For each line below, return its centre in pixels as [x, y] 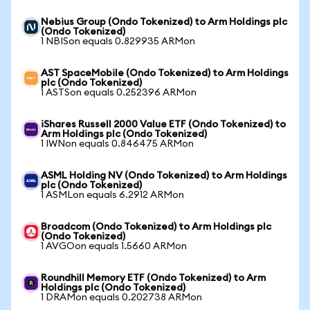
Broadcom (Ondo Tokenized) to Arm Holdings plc [156, 227]
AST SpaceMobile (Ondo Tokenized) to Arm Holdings [165, 73]
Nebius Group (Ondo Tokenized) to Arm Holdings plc [164, 22]
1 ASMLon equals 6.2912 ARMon [112, 195]
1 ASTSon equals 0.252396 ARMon [119, 93]
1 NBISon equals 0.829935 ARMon [118, 42]
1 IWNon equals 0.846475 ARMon [117, 144]
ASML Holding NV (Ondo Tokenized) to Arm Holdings [164, 176]
